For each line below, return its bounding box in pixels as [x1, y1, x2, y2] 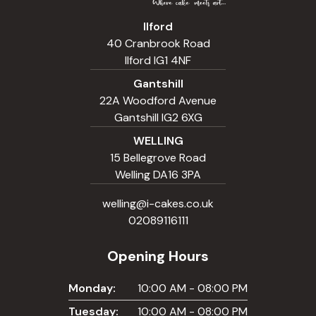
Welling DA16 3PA [115, 166, 201, 182]
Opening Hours [107, 246, 209, 265]
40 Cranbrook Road [106, 35, 210, 51]
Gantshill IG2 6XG [114, 109, 202, 125]
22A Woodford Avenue [99, 92, 217, 108]
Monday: [68, 280, 116, 296]
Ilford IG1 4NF [125, 52, 191, 68]
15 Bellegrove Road [110, 150, 206, 165]
